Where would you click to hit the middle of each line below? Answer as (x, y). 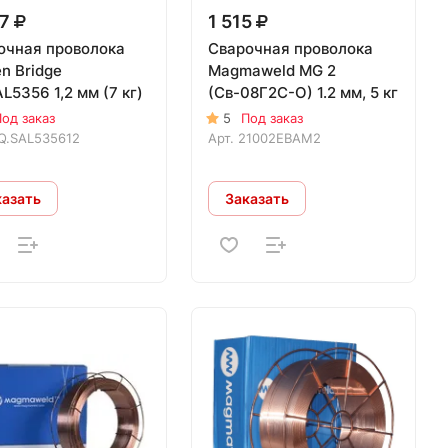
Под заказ (272, 118)
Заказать (257, 198)
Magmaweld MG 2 (272, 70)
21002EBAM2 (280, 138)
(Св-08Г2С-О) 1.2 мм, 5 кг (303, 92)
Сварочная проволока (291, 48)
